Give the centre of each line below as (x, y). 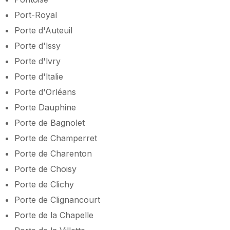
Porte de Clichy (44, 184)
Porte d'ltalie (39, 76)
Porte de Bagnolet (50, 122)
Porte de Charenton (53, 153)
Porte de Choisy (45, 169)
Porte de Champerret (56, 138)
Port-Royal (36, 15)
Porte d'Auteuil (43, 30)
